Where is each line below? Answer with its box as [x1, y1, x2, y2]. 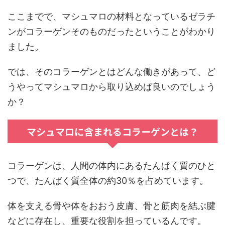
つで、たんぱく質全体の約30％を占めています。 [8, 175, 208, 186]
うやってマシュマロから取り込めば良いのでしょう [8, 81, 215, 92]
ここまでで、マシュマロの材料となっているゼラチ [8, 11, 215, 22]
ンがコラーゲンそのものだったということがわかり [8, 26, 215, 37]
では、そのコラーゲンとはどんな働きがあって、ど [8, 66, 215, 77]
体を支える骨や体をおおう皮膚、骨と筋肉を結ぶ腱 [8, 200, 215, 211]
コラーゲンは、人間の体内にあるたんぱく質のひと [8, 160, 215, 171]
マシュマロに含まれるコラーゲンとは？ [27, 125, 198, 138]
